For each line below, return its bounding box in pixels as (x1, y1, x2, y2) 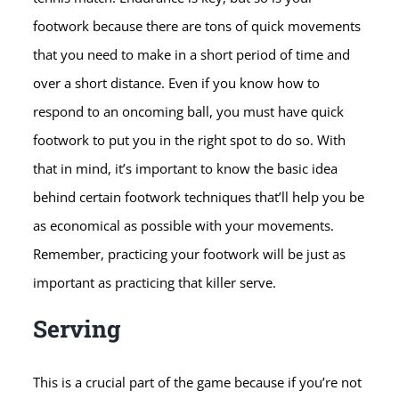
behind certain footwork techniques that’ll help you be (33, 187, 365, 206)
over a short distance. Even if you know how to (33, 73, 321, 92)
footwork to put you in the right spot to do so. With (33, 130, 346, 149)
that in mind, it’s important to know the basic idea (33, 159, 338, 177)
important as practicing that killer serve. (33, 273, 277, 291)
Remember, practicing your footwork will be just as (33, 244, 346, 263)
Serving (33, 312, 121, 344)
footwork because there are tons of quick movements (33, 16, 362, 35)
